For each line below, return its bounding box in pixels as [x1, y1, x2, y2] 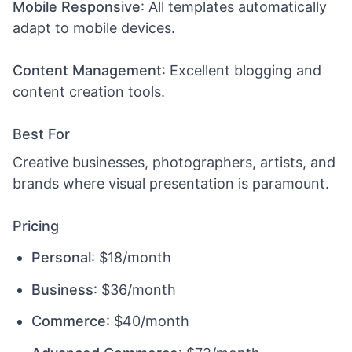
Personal [31, 249, 91, 266]
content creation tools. [13, 82, 165, 100]
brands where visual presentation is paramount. [13, 174, 329, 192]
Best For [13, 125, 70, 142]
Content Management [13, 61, 162, 79]
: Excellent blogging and [162, 61, 321, 79]
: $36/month [93, 280, 176, 298]
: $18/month [91, 249, 171, 266]
